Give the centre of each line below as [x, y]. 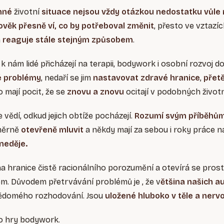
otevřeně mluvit [52, 130]
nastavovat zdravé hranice [146, 78]
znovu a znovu [95, 92]
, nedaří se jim [67, 78]
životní [27, 12]
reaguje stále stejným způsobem [68, 40]
